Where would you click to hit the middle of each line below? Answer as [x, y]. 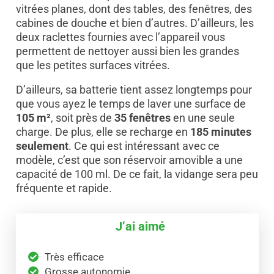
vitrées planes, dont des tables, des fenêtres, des [134, 9]
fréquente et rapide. [64, 188]
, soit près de [81, 117]
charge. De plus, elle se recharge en [103, 131]
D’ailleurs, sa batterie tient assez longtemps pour [134, 89]
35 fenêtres [141, 117]
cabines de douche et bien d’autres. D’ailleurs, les [135, 23]
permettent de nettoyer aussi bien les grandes [127, 51]
